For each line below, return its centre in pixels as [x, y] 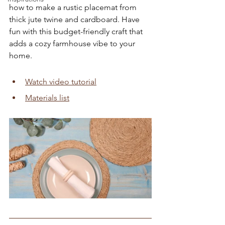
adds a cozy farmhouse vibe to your [73, 43]
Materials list [47, 98]
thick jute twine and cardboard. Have [75, 19]
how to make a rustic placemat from [74, 7]
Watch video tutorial [61, 82]
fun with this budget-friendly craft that [77, 31]
